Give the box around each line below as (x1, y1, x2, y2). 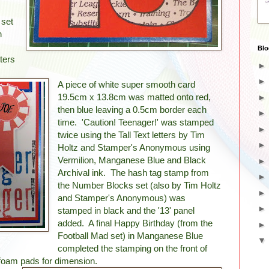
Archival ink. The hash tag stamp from (58, 167, 210, 178)
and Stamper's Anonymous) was (58, 192, 186, 203)
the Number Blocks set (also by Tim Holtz (58, 180, 222, 190)
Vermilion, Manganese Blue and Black (58, 154, 207, 165)
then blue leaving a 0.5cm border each (58, 104, 207, 115)
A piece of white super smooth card (58, 79, 196, 89)
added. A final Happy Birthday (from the (58, 217, 213, 228)
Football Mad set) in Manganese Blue (58, 230, 204, 241)
